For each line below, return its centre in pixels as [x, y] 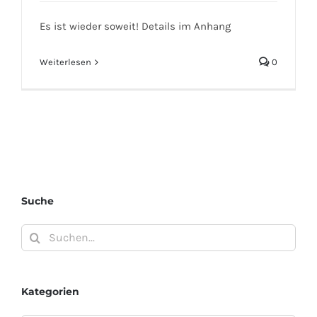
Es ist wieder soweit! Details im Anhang [135, 26]
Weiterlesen [65, 62]
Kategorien [50, 291]
